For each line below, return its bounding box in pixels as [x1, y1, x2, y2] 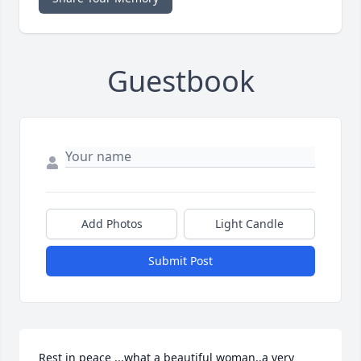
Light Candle [215, 216, 284, 232]
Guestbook [106, 61, 255, 102]
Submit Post [148, 253, 213, 269]
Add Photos [81, 216, 143, 232]
